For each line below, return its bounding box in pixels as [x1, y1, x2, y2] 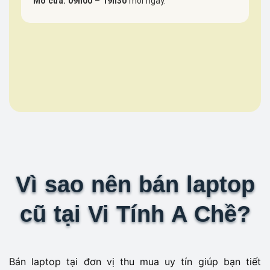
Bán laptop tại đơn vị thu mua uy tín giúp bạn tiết [9, 256, 261, 268]
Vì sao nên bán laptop [15, 172, 255, 198]
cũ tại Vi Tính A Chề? [19, 201, 251, 227]
